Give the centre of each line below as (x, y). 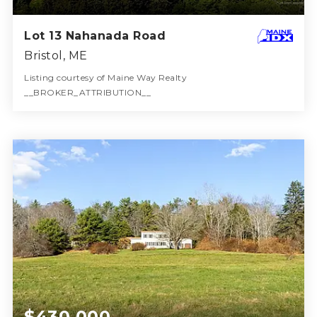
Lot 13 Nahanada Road (95, 35)
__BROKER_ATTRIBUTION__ (88, 92)
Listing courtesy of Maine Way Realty (106, 77)
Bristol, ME (56, 55)
